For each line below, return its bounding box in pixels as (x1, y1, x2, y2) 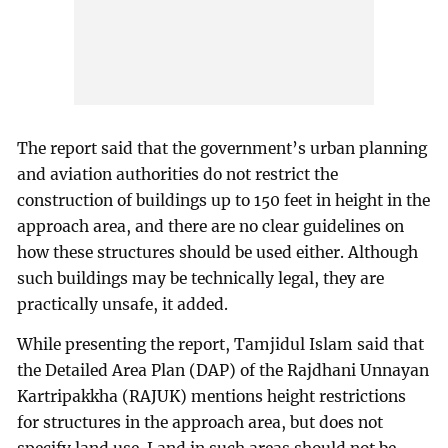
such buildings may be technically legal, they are (17, 269, 385, 289)
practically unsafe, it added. (17, 295, 229, 315)
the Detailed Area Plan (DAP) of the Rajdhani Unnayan (17, 361, 430, 381)
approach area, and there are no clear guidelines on (17, 217, 405, 237)
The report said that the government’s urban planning (17, 139, 428, 159)
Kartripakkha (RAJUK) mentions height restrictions (17, 387, 407, 407)
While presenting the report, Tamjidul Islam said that (17, 335, 425, 355)
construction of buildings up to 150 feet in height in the (17, 191, 431, 211)
